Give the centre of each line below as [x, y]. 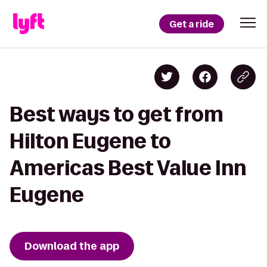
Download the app [72, 246]
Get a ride [192, 24]
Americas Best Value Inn [128, 168]
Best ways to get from [117, 114]
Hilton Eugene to [90, 141]
